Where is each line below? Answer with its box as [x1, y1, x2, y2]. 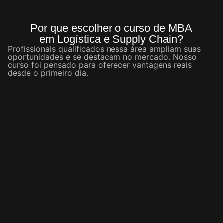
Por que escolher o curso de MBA [30, 22, 193, 35]
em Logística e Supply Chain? [39, 33, 184, 46]
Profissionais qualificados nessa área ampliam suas [8, 44, 201, 54]
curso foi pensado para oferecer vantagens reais [8, 60, 192, 70]
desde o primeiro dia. [8, 68, 88, 78]
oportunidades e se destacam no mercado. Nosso [8, 52, 197, 62]
